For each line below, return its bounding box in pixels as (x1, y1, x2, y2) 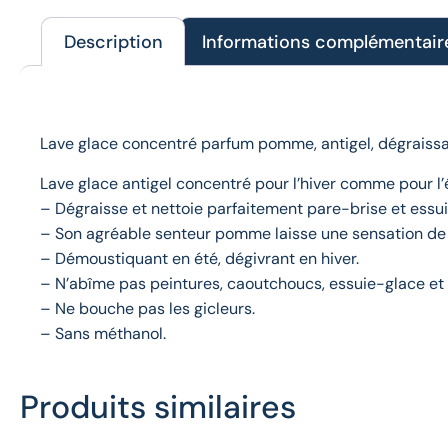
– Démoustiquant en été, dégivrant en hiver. (40, 247, 359, 269)
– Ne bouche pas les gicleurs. (40, 297, 255, 319)
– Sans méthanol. (40, 322, 166, 344)
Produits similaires (20, 385, 296, 428)
